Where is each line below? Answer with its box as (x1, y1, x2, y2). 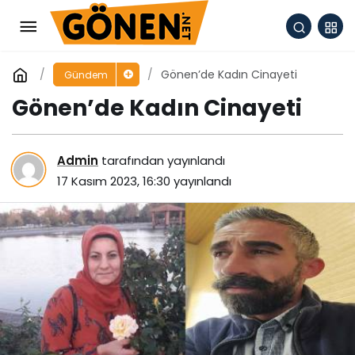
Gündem (63, 68, 108, 82)
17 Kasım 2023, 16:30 (57, 172, 170, 189)
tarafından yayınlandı (98, 151, 225, 169)
